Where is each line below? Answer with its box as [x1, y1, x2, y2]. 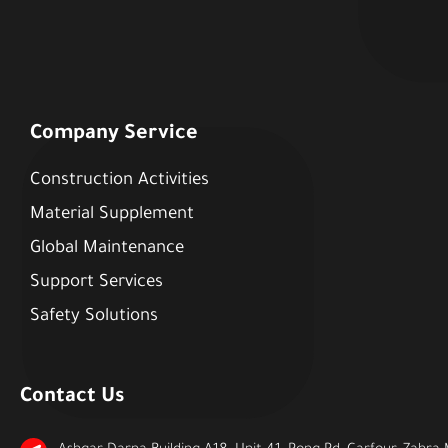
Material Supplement [29, 206, 194, 226]
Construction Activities [29, 172, 209, 192]
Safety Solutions [29, 308, 158, 328]
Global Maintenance [29, 240, 184, 260]
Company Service [29, 124, 198, 147]
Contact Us [19, 387, 124, 410]
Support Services [29, 274, 163, 294]
